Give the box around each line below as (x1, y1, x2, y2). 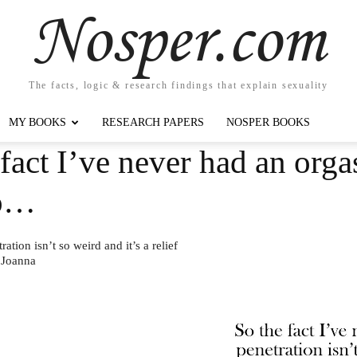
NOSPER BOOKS (226, 116, 310, 128)
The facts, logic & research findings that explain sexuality (28, 79, 329, 91)
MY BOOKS (9, 116, 66, 128)
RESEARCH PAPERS (102, 116, 204, 128)
